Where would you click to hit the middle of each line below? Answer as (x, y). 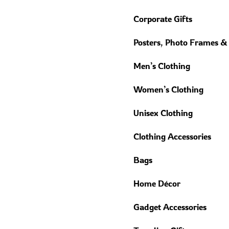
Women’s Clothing (168, 89)
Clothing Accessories (172, 136)
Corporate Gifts (163, 18)
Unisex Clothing (163, 112)
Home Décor (157, 183)
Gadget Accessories (170, 207)
